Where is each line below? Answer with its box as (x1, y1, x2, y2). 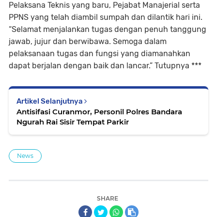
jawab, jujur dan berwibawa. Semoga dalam (9, 36, 167, 46)
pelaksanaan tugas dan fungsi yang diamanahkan (9, 48, 190, 58)
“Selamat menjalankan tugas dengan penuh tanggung (9, 24, 206, 34)
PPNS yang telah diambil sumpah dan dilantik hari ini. (9, 12, 202, 22)
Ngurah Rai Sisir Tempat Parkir (16, 117, 129, 126)
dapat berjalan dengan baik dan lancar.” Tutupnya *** (9, 61, 201, 70)
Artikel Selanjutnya (16, 96, 84, 106)
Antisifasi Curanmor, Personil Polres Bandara (16, 107, 182, 116)
